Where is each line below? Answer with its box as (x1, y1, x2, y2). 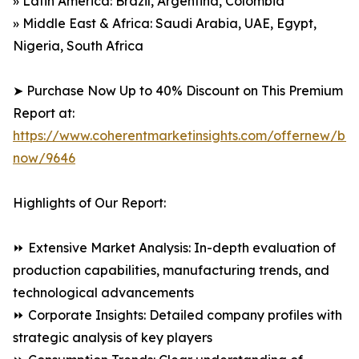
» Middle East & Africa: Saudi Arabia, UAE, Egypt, (13, 15, 317, 32)
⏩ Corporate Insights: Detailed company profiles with (13, 307, 342, 324)
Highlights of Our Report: (13, 195, 166, 212)
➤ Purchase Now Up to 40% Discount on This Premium (13, 83, 343, 99)
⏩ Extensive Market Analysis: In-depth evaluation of (13, 240, 336, 256)
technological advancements (13, 284, 194, 301)
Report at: (13, 105, 75, 122)
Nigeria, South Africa (13, 38, 143, 54)
